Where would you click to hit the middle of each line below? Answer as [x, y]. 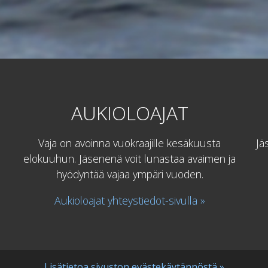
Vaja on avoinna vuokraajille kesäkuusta [130, 143]
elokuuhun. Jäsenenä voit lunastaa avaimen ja [130, 159]
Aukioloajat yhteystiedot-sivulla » [130, 200]
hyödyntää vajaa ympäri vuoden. [130, 174]
